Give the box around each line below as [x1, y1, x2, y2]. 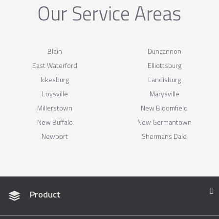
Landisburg [148, 74, 181, 85]
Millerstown [37, 102, 72, 113]
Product [29, 188, 61, 201]
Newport [42, 131, 68, 141]
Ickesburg [41, 74, 69, 85]
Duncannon [147, 45, 181, 56]
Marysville [149, 88, 179, 99]
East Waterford [32, 60, 77, 70]
